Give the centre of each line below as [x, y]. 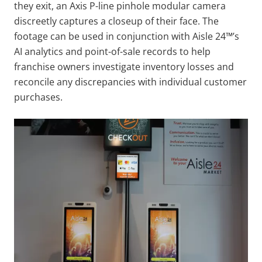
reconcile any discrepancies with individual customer [130, 82]
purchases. [38, 97]
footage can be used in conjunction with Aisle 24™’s [127, 36]
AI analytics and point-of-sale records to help [112, 51]
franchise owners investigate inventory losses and [124, 66]
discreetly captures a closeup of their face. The [116, 21]
